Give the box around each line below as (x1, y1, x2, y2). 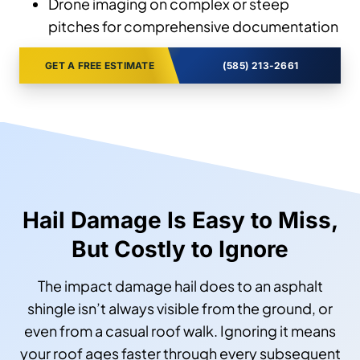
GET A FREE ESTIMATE (45, 59, 154, 72)
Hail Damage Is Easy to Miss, (22, 206, 338, 234)
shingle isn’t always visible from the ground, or (27, 298, 333, 317)
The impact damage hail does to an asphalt (37, 276, 323, 295)
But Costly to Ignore (72, 235, 288, 263)
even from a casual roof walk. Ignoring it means (24, 321, 336, 340)
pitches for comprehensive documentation (48, 16, 338, 35)
